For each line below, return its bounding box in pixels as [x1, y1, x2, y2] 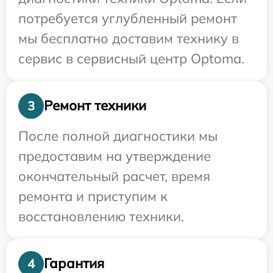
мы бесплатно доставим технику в [18, 29, 239, 47]
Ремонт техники [44, 97, 146, 115]
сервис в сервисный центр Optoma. [18, 49, 244, 67]
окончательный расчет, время [18, 167, 210, 185]
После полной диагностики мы [18, 127, 218, 144]
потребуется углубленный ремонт [18, 9, 237, 27]
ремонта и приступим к [18, 187, 168, 205]
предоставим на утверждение [18, 147, 211, 165]
